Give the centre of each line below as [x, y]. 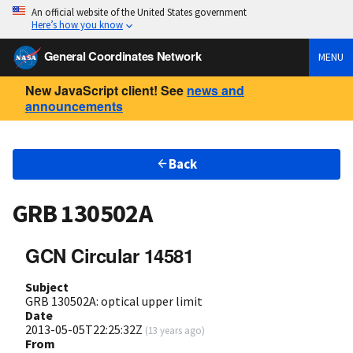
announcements [74, 106]
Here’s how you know [77, 24]
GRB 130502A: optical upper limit [114, 301]
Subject [47, 286]
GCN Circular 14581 [110, 255]
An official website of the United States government [139, 12]
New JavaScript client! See [104, 90]
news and [216, 90]
